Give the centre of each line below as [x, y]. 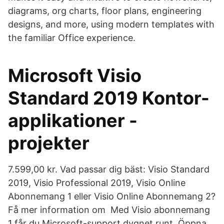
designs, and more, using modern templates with [111, 24]
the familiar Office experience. [72, 38]
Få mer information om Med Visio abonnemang [109, 210]
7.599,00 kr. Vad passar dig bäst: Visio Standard [109, 169]
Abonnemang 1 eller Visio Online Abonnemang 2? [112, 196]
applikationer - [73, 120]
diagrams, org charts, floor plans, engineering [105, 11]
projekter [49, 143]
